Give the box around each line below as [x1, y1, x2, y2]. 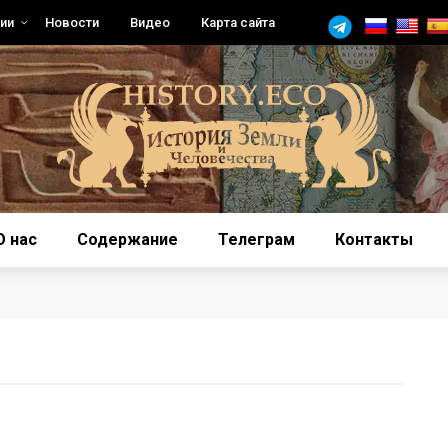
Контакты [335, 230, 413, 249]
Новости [45, 15, 99, 30]
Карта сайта [201, 15, 275, 30]
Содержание [77, 230, 178, 249]
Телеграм [218, 230, 295, 249]
